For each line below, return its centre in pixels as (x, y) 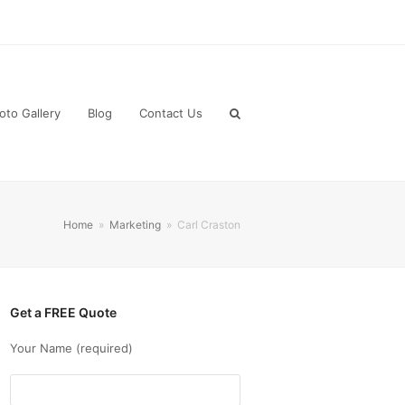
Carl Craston (209, 224)
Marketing (135, 224)
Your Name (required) (72, 348)
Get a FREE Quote (64, 312)
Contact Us (171, 113)
